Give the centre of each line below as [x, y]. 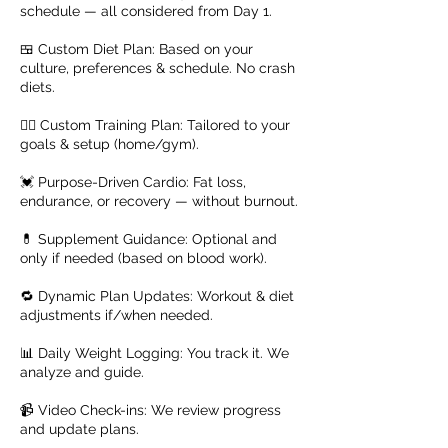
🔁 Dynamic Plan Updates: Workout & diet [157, 296]
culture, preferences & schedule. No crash [157, 68]
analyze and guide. [82, 372]
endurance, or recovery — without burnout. [159, 201]
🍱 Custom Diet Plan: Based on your [136, 49]
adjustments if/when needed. [116, 315]
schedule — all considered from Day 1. [146, 11]
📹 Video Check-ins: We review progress [150, 410]
